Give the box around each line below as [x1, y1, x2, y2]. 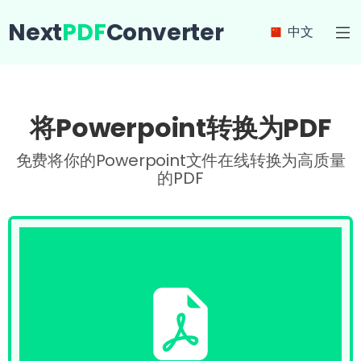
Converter [106, 16, 224, 48]
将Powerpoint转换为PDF [30, 110, 331, 146]
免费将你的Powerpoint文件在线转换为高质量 [15, 149, 346, 172]
